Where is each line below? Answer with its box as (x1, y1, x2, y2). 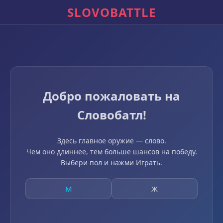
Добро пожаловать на (43, 88, 180, 104)
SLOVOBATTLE (67, 4, 156, 20)
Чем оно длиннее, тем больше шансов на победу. (26, 147, 197, 156)
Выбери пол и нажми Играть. (61, 158, 162, 167)
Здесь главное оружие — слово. (57, 136, 166, 145)
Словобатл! (77, 107, 146, 123)
